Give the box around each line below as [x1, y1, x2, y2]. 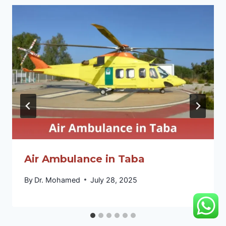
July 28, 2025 [90, 175, 138, 184]
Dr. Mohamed [34, 175, 81, 184]
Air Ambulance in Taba [24, 153, 145, 165]
